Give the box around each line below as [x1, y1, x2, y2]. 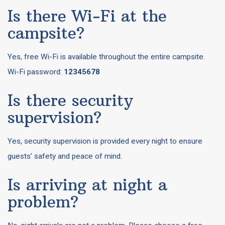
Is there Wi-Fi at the [8, 6, 167, 26]
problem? [8, 192, 78, 211]
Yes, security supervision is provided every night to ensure [8, 137, 202, 146]
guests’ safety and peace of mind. [8, 152, 122, 161]
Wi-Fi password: [8, 67, 64, 76]
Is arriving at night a [8, 175, 167, 194]
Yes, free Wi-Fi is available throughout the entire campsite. [8, 52, 205, 61]
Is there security [8, 90, 133, 110]
